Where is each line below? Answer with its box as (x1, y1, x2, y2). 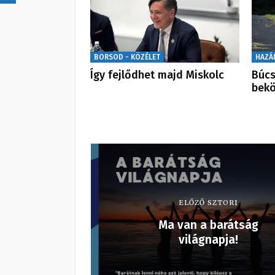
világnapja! (179, 232, 238, 247)
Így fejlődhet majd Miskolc (90, 68, 224, 82)
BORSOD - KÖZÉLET (94, 52, 160, 61)
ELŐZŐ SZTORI (179, 198, 238, 207)
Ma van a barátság (158, 217, 258, 232)
